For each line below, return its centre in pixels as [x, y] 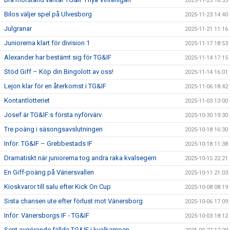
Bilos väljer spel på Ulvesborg [48, 14]
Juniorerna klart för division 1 [47, 43]
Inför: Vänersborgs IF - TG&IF [47, 215]
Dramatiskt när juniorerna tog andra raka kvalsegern [80, 158]
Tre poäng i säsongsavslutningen [53, 129]
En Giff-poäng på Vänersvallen [49, 172]
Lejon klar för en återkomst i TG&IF [55, 86]
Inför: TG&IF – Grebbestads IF [48, 143]
